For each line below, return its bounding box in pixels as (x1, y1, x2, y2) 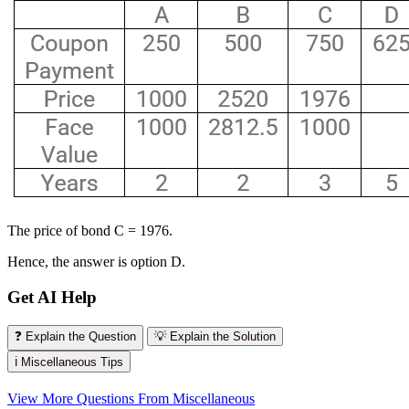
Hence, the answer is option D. (7, 254, 185, 270)
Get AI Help (7, 287, 97, 307)
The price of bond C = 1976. (7, 223, 173, 239)
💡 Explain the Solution (154, 329, 276, 343)
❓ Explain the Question (15, 329, 136, 343)
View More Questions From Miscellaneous (7, 390, 255, 406)
